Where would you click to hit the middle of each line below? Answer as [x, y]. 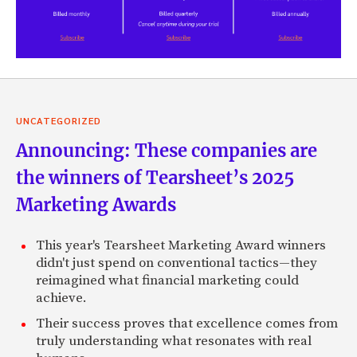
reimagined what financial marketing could [167, 280]
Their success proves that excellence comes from [187, 323]
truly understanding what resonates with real [174, 341]
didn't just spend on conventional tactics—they [177, 263]
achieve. [61, 298]
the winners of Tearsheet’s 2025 [155, 177]
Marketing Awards [96, 204]
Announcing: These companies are [167, 150]
